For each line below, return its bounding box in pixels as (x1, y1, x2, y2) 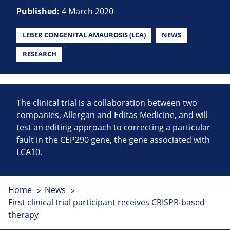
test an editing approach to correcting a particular (16, 122, 210, 133)
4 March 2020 (62, 6, 113, 17)
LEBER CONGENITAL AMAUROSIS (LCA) (22, 30, 146, 40)
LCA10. (16, 146, 42, 158)
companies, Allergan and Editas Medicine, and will (16, 109, 208, 121)
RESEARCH (22, 49, 56, 59)
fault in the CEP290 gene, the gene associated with (16, 134, 210, 146)
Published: (16, 6, 62, 17)
